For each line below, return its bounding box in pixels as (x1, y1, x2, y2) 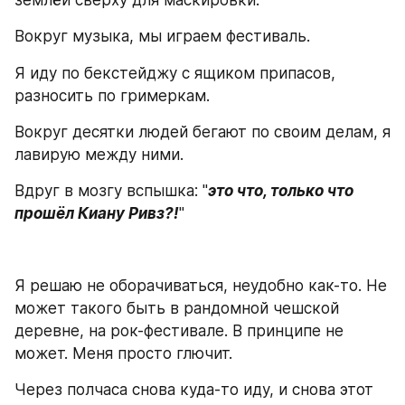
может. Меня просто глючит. (14, 344, 232, 363)
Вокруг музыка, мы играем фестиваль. (14, 27, 310, 45)
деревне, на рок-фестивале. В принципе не (14, 322, 344, 340)
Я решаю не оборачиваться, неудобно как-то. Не (14, 277, 387, 295)
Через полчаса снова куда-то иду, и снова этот (14, 381, 373, 399)
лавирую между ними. (14, 145, 184, 164)
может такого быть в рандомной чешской (14, 299, 339, 317)
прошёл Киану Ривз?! (14, 203, 179, 222)
